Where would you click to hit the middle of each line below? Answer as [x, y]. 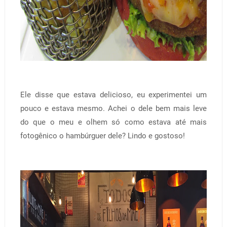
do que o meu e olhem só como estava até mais [113, 122]
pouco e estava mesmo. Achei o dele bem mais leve [113, 108]
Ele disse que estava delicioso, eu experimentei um [113, 94]
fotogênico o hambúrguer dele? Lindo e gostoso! [102, 136]
